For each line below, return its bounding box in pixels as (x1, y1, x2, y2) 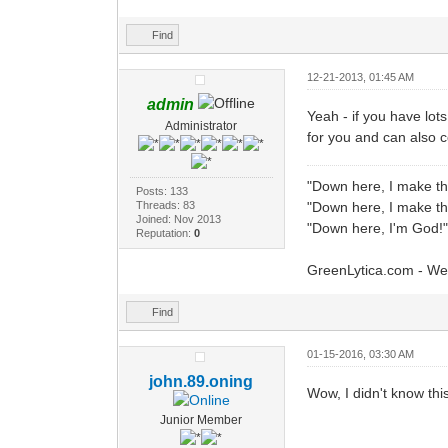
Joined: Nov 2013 (136, 212, 222, 225)
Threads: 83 (136, 198, 196, 211)
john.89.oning (149, 372, 254, 390)
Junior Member (160, 412, 243, 427)
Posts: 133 (136, 184, 189, 197)
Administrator (165, 118, 238, 133)
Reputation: (136, 226, 195, 239)
